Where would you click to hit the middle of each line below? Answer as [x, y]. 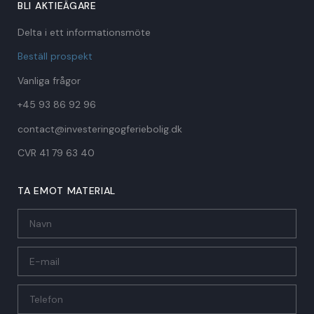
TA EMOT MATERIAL [67, 191]
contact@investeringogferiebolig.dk [100, 129]
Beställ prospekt [55, 56]
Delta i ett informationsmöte [84, 32]
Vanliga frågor [49, 80]
